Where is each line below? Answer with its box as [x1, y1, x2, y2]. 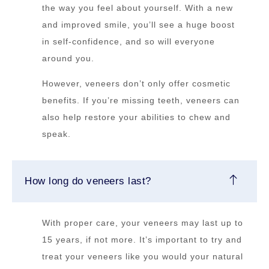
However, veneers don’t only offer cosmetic [42, 79, 231, 89]
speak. [42, 129, 71, 139]
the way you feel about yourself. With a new [42, 3, 233, 13]
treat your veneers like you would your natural [42, 252, 243, 262]
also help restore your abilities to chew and [42, 112, 231, 122]
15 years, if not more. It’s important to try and [42, 235, 242, 245]
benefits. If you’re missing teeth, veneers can [42, 95, 240, 106]
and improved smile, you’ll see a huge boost [42, 20, 235, 30]
